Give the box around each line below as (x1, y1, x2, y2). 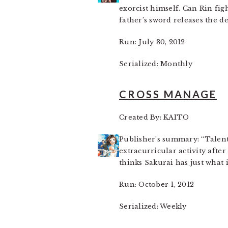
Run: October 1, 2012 (119, 180, 194, 189)
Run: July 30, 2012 (119, 38, 185, 46)
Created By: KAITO (119, 113, 189, 122)
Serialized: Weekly (119, 202, 187, 211)
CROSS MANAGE (119, 88, 217, 100)
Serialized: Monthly (119, 60, 192, 68)
